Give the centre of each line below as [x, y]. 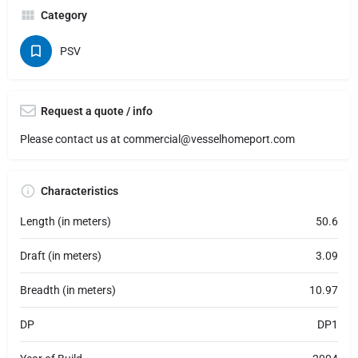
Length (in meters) [66, 221]
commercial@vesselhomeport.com [209, 139]
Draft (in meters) [61, 255]
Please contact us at [72, 139]
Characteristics [80, 191]
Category [64, 15]
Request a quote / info [97, 111]
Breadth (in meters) [68, 290]
